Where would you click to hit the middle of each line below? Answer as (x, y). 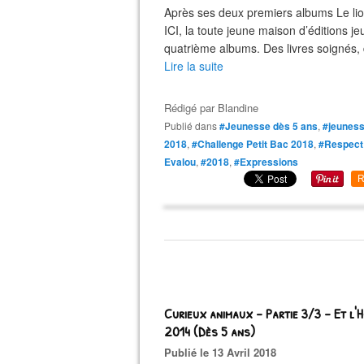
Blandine (238, 108)
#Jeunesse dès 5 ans (269, 126)
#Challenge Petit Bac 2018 (253, 144)
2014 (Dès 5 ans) (210, 331)
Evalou (180, 162)
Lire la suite (194, 66)
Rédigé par (191, 108)
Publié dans (194, 126)
